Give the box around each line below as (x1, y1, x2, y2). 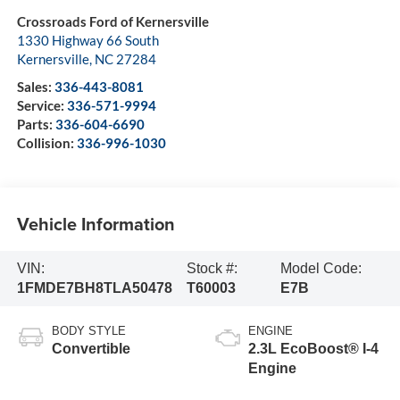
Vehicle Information (16, 211, 175, 237)
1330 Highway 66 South (16, 31, 159, 48)
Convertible (51, 340, 130, 356)
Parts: (16, 115, 55, 132)
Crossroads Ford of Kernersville (16, 12, 209, 29)
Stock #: (186, 260, 237, 276)
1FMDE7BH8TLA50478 (16, 279, 172, 296)
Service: (16, 96, 67, 113)
